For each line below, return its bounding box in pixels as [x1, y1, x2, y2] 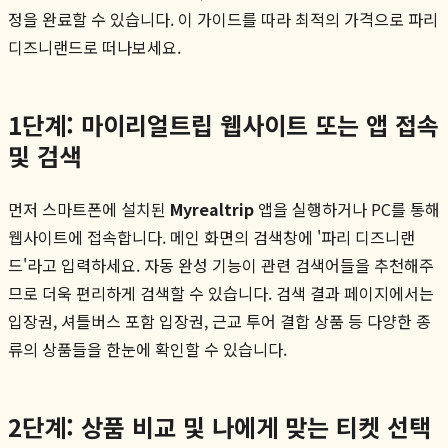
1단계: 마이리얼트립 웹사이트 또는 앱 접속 [8, 106, 439, 142]
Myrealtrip [170, 196, 254, 221]
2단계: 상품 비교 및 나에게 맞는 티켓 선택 [8, 408, 431, 444]
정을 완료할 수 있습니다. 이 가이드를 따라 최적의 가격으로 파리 [8, 6, 438, 31]
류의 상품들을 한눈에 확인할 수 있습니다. [8, 336, 287, 361]
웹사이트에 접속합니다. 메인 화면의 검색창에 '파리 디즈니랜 [8, 224, 415, 249]
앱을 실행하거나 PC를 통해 [254, 196, 440, 221]
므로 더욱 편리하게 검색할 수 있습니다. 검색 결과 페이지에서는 [8, 280, 434, 305]
